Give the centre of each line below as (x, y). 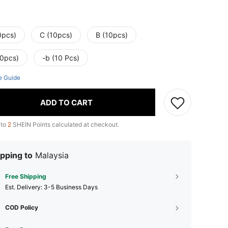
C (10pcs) (56, 35)
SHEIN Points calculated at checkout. (65, 125)
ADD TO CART (66, 102)
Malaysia (52, 155)
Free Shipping (26, 177)
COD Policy (22, 208)
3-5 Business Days (71, 187)
